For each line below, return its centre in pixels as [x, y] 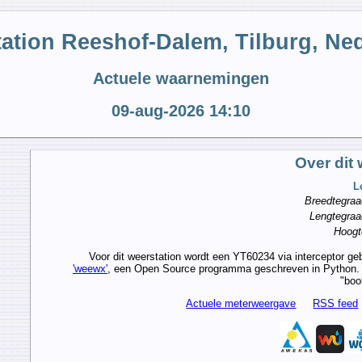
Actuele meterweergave [241, 304]
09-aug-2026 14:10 [181, 110]
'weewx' [90, 269]
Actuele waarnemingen [181, 79]
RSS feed [336, 304]
